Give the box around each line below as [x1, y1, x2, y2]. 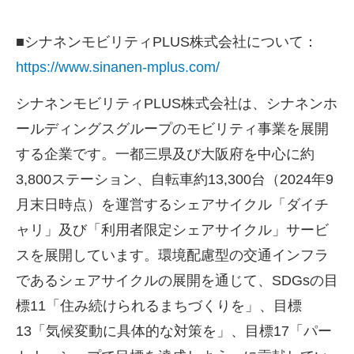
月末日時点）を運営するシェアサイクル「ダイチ [16, 197, 329, 213]
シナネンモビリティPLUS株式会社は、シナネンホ [16, 96, 337, 112]
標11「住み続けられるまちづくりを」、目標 [16, 298, 302, 314]
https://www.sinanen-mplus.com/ [16, 58, 220, 75]
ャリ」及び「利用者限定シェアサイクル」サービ [16, 222, 329, 239]
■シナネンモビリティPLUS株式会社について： [16, 33, 318, 50]
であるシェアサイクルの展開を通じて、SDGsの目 [16, 273, 338, 289]
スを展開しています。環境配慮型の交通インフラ [16, 247, 329, 264]
